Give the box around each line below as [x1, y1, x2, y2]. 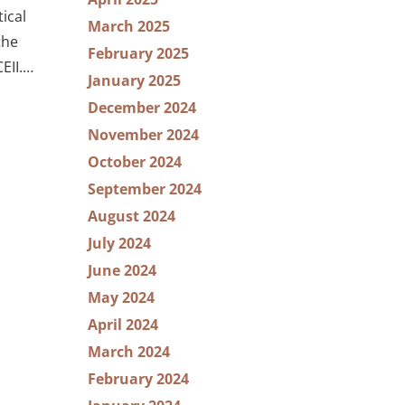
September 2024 [88, 179, 202, 199]
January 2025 [88, 71, 181, 90]
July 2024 [88, 233, 151, 253]
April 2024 [88, 315, 158, 334]
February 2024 [88, 369, 189, 389]
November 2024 [88, 125, 199, 145]
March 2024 [88, 342, 170, 362]
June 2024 [88, 260, 156, 280]
